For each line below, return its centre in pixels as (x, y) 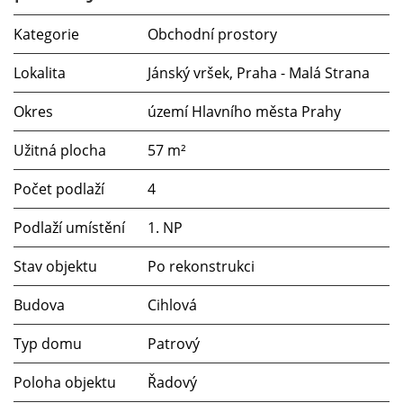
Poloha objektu (65, 382)
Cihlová (172, 304)
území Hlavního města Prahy (244, 111)
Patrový (174, 343)
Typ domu (48, 343)
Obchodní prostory (212, 34)
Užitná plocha (60, 150)
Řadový (172, 382)
